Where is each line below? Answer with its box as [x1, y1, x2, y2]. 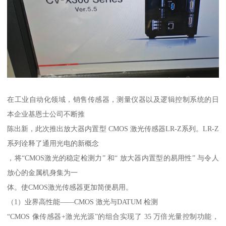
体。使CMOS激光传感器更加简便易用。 [7, 183, 133, 191]
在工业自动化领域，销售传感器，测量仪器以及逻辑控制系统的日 [7, 95, 219, 103]
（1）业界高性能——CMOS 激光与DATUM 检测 [7, 197, 158, 206]
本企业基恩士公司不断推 [7, 109, 85, 118]
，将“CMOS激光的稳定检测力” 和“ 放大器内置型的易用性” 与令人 [7, 153, 219, 162]
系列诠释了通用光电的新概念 [7, 139, 99, 147]
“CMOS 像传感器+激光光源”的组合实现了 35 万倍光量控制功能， [7, 212, 219, 220]
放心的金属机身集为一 [7, 168, 78, 177]
